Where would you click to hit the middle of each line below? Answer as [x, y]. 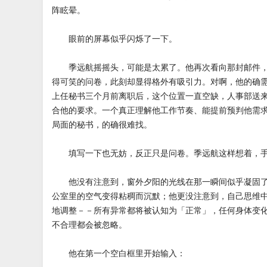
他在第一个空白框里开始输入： [119, 253]
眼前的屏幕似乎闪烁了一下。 [114, 38]
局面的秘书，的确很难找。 [102, 124]
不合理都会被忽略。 [89, 224]
